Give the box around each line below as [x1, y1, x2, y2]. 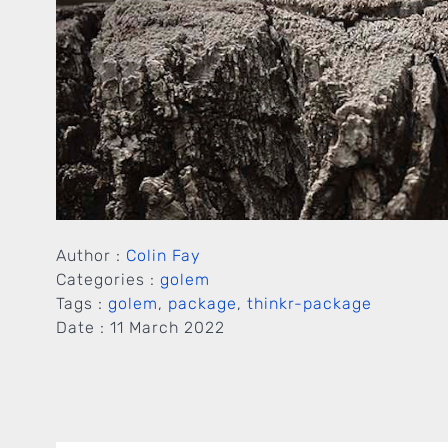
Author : [56, 245, 126, 265]
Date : [56, 317, 110, 337]
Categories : [56, 269, 160, 289]
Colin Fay [126, 245, 201, 265]
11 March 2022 [110, 317, 225, 337]
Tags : [56, 293, 108, 313]
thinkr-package [247, 293, 372, 313]
